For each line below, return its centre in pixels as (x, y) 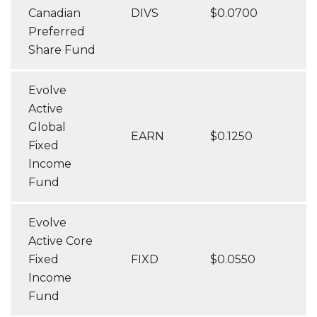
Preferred (57, 31)
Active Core (60, 241)
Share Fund (62, 50)
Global (47, 127)
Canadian (54, 13)
